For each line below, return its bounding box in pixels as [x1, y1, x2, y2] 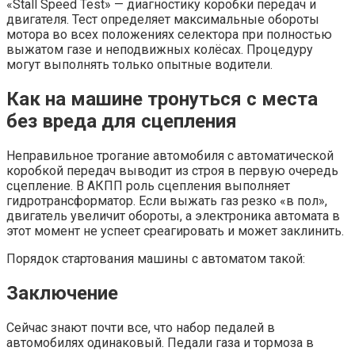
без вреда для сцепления [6, 109, 237, 132]
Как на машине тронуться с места [6, 87, 318, 110]
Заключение [6, 281, 118, 304]
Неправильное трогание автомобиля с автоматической [6, 147, 334, 163]
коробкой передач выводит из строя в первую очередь [6, 162, 338, 178]
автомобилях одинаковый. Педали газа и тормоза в [6, 334, 314, 350]
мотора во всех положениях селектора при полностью [6, 26, 332, 42]
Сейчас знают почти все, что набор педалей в [6, 319, 275, 335]
